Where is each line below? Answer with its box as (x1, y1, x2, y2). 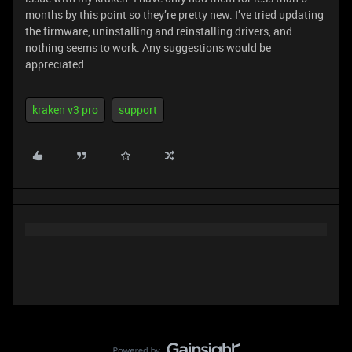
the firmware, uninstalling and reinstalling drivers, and (25, 24, 292, 38)
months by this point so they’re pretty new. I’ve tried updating (25, 7, 324, 22)
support (119, 102, 157, 117)
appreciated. (25, 57, 87, 71)
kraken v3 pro (32, 102, 98, 117)
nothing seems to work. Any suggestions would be (25, 40, 271, 55)
